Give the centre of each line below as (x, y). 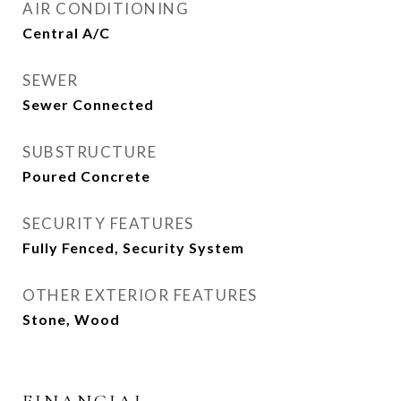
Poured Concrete (86, 176)
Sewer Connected (88, 104)
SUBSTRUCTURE (90, 152)
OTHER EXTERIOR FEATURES (140, 295)
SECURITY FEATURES (108, 223)
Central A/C (66, 33)
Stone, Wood (71, 319)
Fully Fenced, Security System (133, 247)
